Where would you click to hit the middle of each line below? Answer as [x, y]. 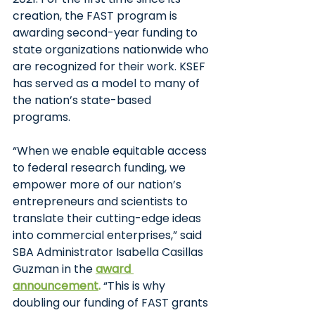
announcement [56, 286]
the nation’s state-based [83, 100]
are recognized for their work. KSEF [110, 66]
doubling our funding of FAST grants [112, 303]
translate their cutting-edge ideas [108, 218]
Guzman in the [54, 269]
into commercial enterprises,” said [109, 235]
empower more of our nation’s [98, 185]
